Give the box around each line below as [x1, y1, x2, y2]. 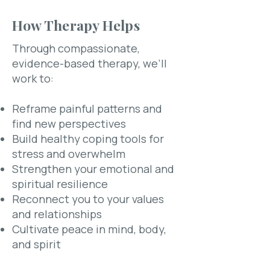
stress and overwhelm [12, 146, 125, 161]
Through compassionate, [12, 41, 140, 55]
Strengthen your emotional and [12, 162, 174, 176]
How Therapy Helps [12, 16, 140, 34]
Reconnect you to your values [12, 192, 164, 206]
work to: [12, 71, 54, 86]
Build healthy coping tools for [12, 131, 164, 146]
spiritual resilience [12, 177, 108, 191]
